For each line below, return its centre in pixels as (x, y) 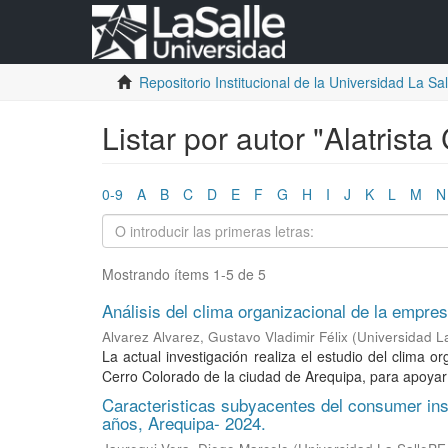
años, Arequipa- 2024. (184, 422)
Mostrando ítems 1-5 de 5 (184, 274)
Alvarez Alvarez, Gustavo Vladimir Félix (225, 336)
